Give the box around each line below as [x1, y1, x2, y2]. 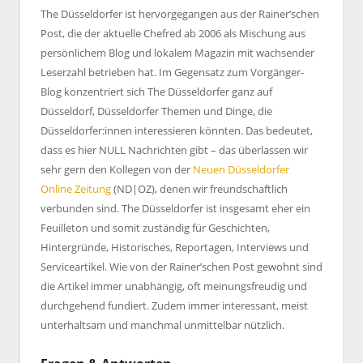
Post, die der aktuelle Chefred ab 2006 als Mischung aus [41, 26, 305, 41]
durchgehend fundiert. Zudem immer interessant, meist [41, 298, 308, 313]
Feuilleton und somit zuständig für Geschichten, [41, 220, 270, 235]
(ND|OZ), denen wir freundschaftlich [111, 181, 288, 196]
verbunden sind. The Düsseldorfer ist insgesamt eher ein [41, 201, 310, 216]
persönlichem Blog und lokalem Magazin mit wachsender [41, 45, 314, 60]
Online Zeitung [41, 181, 111, 196]
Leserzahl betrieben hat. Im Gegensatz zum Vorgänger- [41, 65, 304, 79]
